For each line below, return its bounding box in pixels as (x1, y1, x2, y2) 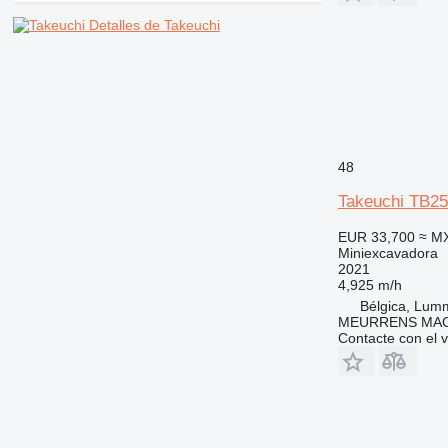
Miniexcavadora (337, 244, 438, 261)
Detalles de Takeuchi (88, 16, 220, 33)
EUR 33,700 (337, 228, 415, 245)
